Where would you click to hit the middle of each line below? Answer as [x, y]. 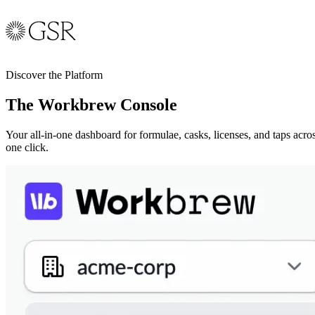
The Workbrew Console [91, 104]
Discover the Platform [54, 75]
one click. [27, 147]
